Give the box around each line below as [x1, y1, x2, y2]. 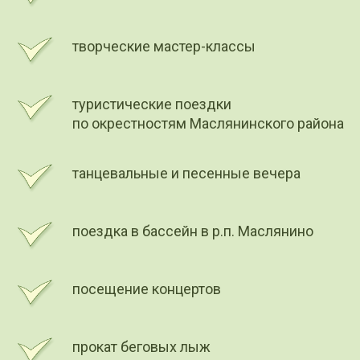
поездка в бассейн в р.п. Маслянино [72, 222, 313, 239]
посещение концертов [72, 280, 221, 297]
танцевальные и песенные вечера [72, 164, 301, 182]
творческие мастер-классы [72, 37, 256, 55]
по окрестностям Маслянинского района [72, 114, 344, 132]
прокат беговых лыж [72, 337, 211, 355]
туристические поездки [72, 95, 231, 112]
